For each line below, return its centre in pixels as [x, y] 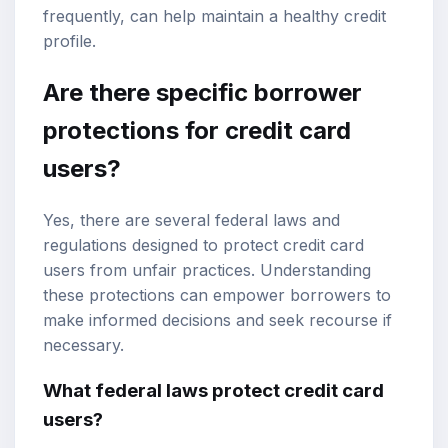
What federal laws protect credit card [213, 391]
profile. [69, 40]
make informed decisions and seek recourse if [217, 319]
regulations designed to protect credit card [203, 244]
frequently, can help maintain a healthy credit [214, 15]
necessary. [83, 344]
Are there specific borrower [202, 92]
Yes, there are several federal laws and [191, 219]
